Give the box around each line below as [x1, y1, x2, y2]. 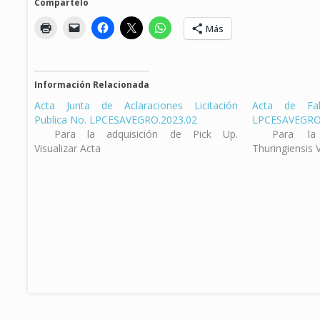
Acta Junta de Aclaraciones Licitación [34, 98, 239, 112]
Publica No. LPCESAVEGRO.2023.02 [34, 112, 197, 126]
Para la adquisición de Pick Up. [54, 126, 239, 141]
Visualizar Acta [34, 141, 101, 155]
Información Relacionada [34, 78, 149, 91]
